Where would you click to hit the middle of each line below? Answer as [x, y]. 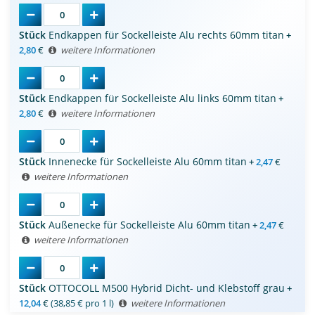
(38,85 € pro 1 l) [82, 303]
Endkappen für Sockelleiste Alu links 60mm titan [162, 98]
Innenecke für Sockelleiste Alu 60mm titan [148, 162]
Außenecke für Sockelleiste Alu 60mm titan [149, 225]
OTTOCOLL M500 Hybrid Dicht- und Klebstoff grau [167, 288]
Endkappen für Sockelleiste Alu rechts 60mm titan [166, 35]
